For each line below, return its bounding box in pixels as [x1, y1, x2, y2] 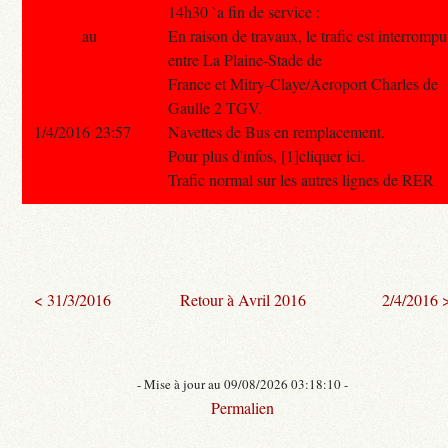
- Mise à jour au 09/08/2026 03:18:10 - [137, 374, 349, 393]
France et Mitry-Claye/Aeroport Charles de [168, 72, 439, 94]
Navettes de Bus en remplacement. [168, 120, 386, 142]
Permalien [211, 396, 275, 418]
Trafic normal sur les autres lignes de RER [168, 168, 435, 190]
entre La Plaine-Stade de [168, 48, 323, 70]
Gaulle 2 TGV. [168, 96, 263, 118]
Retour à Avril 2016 [180, 288, 307, 310]
